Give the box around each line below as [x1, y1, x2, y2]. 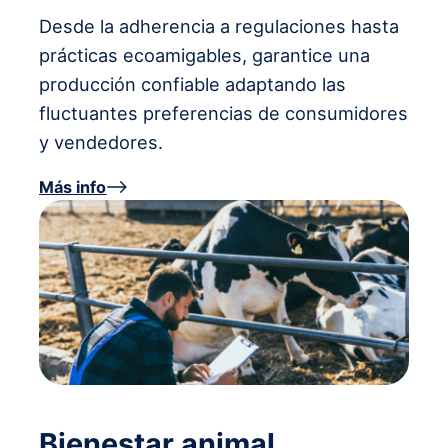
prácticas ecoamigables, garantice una [39, 43, 371, 66]
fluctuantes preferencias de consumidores [39, 101, 409, 124]
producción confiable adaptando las [39, 72, 347, 95]
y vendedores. [39, 130, 164, 153]
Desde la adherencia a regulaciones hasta [39, 14, 400, 37]
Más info [39, 176, 107, 197]
